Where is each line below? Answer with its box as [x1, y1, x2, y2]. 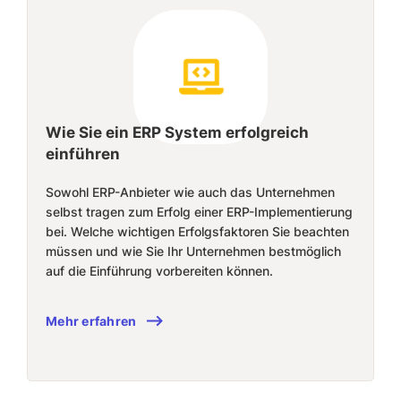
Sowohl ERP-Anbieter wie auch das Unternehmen [46, 184, 335, 200]
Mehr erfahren [46, 313, 137, 328]
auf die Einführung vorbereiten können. [46, 263, 273, 278]
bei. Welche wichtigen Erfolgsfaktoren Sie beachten [46, 224, 349, 239]
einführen [46, 145, 120, 163]
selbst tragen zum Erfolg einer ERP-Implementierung [46, 204, 353, 219]
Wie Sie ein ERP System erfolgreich [46, 124, 309, 141]
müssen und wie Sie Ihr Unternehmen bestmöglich [46, 243, 341, 259]
